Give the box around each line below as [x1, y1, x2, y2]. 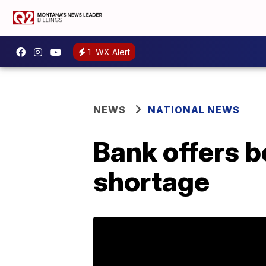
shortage [93, 164, 210, 198]
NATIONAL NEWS [148, 104, 240, 116]
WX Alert [93, 46, 130, 57]
